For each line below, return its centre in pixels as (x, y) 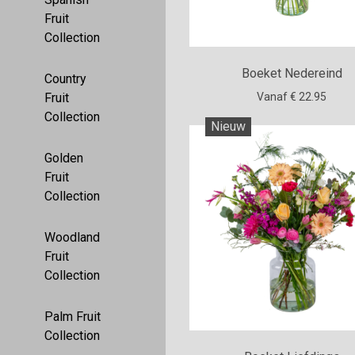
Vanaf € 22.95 (292, 96)
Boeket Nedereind (292, 73)
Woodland (72, 237)
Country (65, 79)
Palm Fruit (73, 317)
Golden (64, 158)
